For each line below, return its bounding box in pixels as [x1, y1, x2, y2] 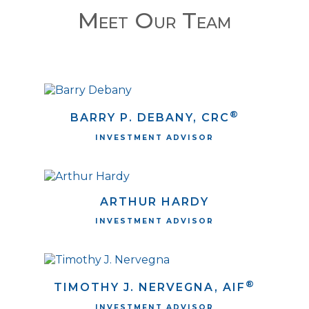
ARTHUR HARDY [100, 195, 209, 208]
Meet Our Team [78, 7, 231, 34]
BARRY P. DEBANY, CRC [70, 111, 230, 125]
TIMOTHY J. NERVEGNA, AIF [54, 281, 246, 295]
